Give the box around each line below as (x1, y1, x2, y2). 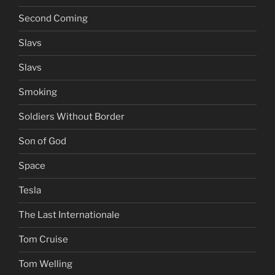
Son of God (18, 136, 66, 147)
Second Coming (18, 13, 88, 25)
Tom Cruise (18, 234, 68, 246)
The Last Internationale (18, 209, 120, 221)
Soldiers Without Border (18, 111, 125, 123)
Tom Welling (18, 258, 72, 270)
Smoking (18, 87, 57, 98)
